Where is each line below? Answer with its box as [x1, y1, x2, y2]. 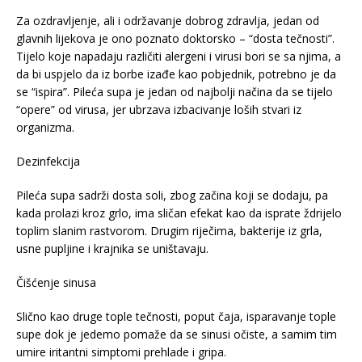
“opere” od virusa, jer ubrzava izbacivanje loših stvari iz [16, 101, 301, 117]
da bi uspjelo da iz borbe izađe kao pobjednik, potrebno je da [16, 65, 336, 82]
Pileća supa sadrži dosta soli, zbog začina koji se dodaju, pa [16, 187, 328, 203]
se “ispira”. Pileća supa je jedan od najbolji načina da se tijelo [16, 83, 333, 99]
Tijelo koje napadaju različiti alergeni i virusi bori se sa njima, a [16, 48, 341, 64]
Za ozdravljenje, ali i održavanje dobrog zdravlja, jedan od [16, 12, 319, 28]
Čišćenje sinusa [16, 274, 96, 290]
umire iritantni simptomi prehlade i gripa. [16, 343, 226, 360]
